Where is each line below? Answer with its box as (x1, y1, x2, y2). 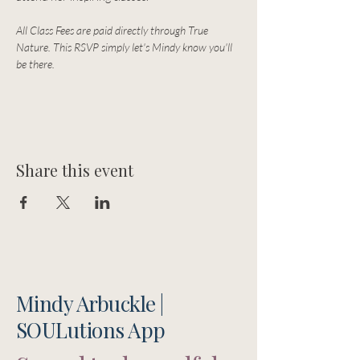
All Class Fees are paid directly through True (16, 23, 211, 37)
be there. (16, 57, 57, 71)
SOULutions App (16, 316, 166, 344)
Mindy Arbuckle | (16, 289, 164, 317)
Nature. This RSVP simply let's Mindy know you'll (16, 40, 235, 54)
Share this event (16, 159, 133, 181)
